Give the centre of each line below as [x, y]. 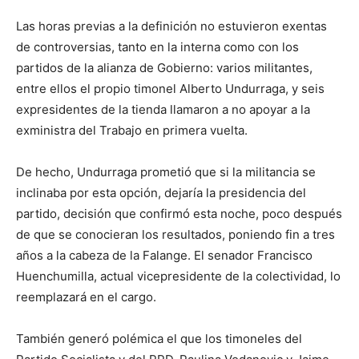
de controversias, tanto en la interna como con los [157, 47]
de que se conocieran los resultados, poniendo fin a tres [175, 235]
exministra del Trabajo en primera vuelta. [132, 131]
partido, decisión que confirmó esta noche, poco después [179, 214]
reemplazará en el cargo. [86, 297]
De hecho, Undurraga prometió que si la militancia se [166, 172]
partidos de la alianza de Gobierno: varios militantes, [164, 68]
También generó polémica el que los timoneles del [159, 339]
